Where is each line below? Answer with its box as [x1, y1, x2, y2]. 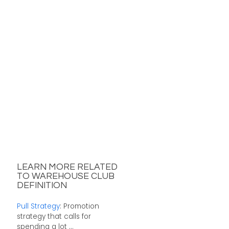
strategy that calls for [16, 211, 91, 221]
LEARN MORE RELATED [16, 163, 118, 172]
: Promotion [59, 201, 99, 211]
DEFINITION [16, 181, 67, 191]
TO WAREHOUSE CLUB [16, 172, 114, 181]
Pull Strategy [16, 201, 60, 211]
